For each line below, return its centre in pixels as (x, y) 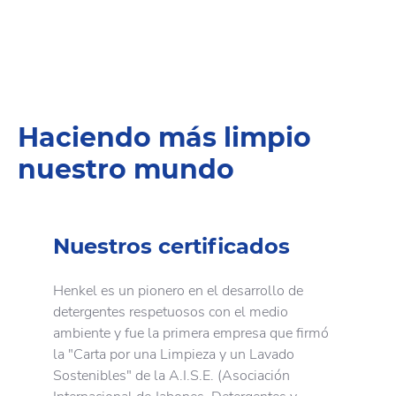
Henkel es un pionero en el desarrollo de (178, 291)
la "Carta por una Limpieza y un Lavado (174, 355)
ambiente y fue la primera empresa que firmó (191, 334)
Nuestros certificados (171, 247)
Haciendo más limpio (164, 138)
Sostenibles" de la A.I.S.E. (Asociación (171, 376)
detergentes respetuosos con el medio (171, 312)
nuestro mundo (126, 170)
